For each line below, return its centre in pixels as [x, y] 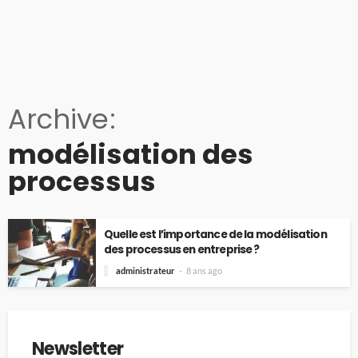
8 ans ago [204, 270]
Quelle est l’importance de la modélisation [215, 235]
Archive [58, 119]
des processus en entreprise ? [182, 250]
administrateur [145, 270]
